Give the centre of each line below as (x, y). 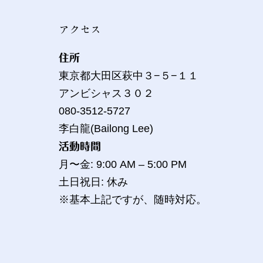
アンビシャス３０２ (106, 94)
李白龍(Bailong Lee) (106, 129)
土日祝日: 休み (93, 182)
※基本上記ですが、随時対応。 (133, 200)
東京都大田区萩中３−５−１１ (129, 76)
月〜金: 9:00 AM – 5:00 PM (123, 165)
